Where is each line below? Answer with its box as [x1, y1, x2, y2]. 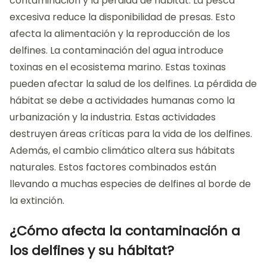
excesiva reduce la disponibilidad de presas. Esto [10, 10, 235, 24]
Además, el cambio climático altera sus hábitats [10, 143, 235, 157]
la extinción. [10, 193, 64, 207]
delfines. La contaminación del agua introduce [10, 43, 223, 57]
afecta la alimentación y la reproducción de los [10, 26, 230, 41]
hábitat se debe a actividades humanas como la [10, 93, 235, 107]
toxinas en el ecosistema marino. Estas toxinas [10, 60, 226, 74]
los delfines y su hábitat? [10, 241, 174, 260]
